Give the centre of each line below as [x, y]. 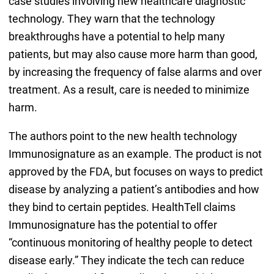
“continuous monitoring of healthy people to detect [130, 242]
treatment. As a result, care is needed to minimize [129, 89]
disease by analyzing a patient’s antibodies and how [134, 189]
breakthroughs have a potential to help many [117, 36]
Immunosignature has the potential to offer [113, 224]
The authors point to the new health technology [123, 136]
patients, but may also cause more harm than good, [133, 54]
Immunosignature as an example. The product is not [135, 154]
